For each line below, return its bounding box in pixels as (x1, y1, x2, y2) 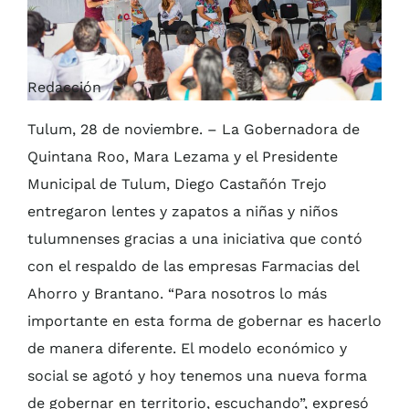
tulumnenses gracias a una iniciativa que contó (27, 229, 362, 247)
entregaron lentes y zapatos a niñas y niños (27, 202, 338, 220)
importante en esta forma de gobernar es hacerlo (27, 311, 382, 330)
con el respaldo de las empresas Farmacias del (27, 257, 359, 275)
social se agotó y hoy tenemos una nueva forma (27, 366, 367, 384)
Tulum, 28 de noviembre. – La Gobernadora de (27, 120, 360, 138)
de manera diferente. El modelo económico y (27, 339, 347, 357)
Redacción (27, 78, 101, 96)
